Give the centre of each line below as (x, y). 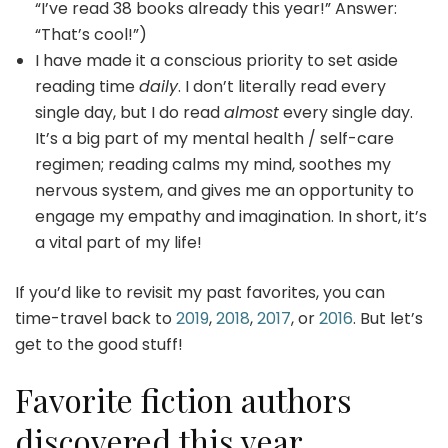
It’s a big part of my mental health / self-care (214, 138)
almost (251, 112)
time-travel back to (95, 318)
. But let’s (388, 318)
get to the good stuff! (99, 344)
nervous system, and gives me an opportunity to (224, 190)
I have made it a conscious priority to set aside (216, 60)
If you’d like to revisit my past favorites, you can (200, 292)
